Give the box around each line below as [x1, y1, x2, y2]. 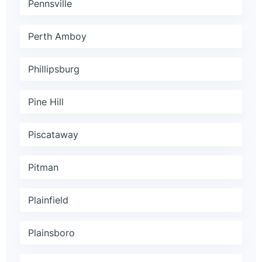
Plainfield [28, 194, 68, 206]
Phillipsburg [28, 63, 80, 75]
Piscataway [28, 129, 78, 141]
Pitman [28, 161, 58, 174]
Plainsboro [28, 227, 75, 239]
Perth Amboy [28, 30, 87, 43]
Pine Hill [28, 96, 64, 108]
